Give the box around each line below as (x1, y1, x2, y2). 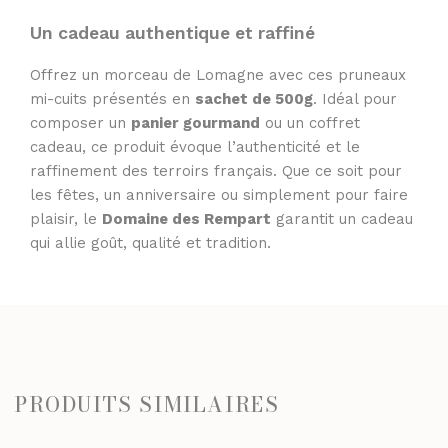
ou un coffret (260, 113, 360, 132)
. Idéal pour (313, 89, 397, 108)
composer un (30, 113, 131, 132)
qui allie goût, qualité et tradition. (30, 233, 271, 252)
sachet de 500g (195, 89, 313, 108)
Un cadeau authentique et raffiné (30, 23, 315, 44)
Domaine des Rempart (102, 209, 271, 228)
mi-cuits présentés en (30, 89, 195, 108)
